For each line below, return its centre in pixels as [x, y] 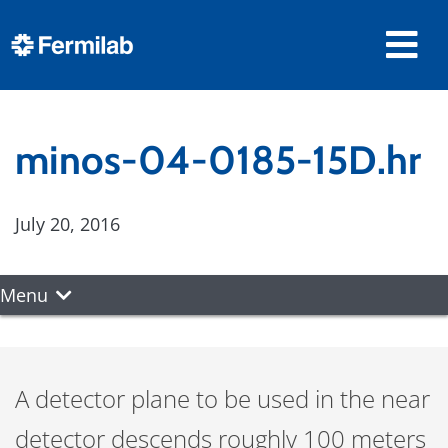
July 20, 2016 [67, 224]
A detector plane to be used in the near [222, 398]
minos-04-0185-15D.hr [218, 160]
